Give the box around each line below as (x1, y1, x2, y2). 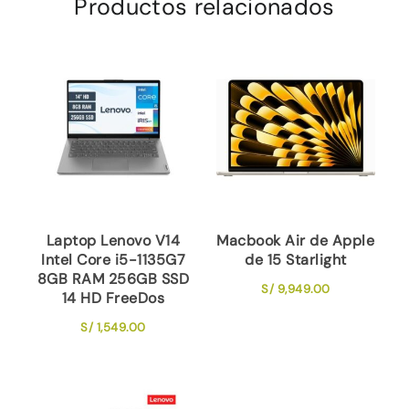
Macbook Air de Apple (216, 230, 375, 250)
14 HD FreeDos (61, 288, 165, 308)
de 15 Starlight (245, 249, 347, 269)
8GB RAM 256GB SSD (37, 268, 190, 288)
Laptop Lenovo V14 (46, 230, 181, 250)
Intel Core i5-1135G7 (41, 249, 186, 269)
